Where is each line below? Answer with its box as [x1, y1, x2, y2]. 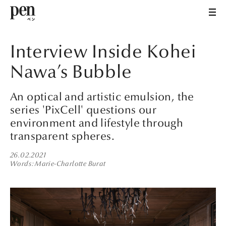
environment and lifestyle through [10, 116, 184, 130]
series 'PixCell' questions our [10, 103, 156, 117]
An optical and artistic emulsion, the [10, 90, 194, 103]
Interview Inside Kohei [10, 41, 196, 63]
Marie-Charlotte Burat [35, 159, 106, 168]
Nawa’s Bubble [10, 61, 132, 83]
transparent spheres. [10, 129, 115, 143]
